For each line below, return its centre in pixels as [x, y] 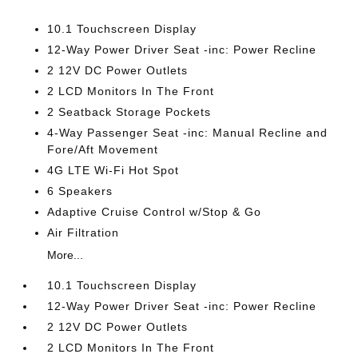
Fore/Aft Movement [103, 149]
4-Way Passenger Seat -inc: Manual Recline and [188, 133]
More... [66, 255]
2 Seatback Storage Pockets [129, 112]
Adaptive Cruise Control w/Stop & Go [155, 212]
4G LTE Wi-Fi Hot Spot [113, 170]
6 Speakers [80, 191]
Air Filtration [84, 233]
